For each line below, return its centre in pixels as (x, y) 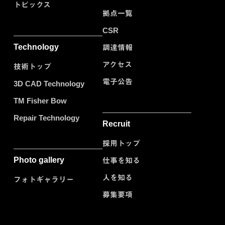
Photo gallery (39, 160)
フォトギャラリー (44, 180)
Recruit (116, 124)
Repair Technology (46, 118)
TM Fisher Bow (40, 101)
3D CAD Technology (49, 84)
